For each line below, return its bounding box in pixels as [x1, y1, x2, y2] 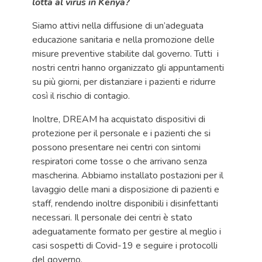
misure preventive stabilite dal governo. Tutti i [32, 47, 219, 60]
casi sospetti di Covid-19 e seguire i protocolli [32, 239, 218, 252]
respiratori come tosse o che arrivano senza [32, 155, 207, 168]
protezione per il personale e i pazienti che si [32, 127, 211, 140]
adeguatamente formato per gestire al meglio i [32, 225, 221, 238]
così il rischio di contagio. [32, 89, 130, 102]
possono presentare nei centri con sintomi [32, 141, 201, 154]
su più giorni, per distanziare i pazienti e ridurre [32, 75, 216, 88]
